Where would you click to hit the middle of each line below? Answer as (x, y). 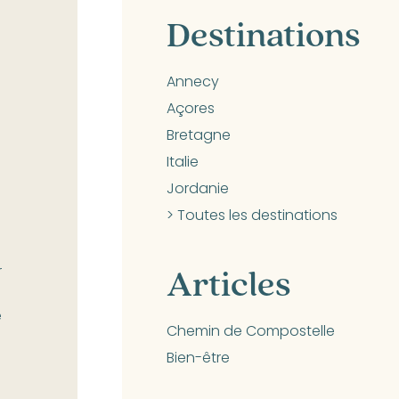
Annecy (193, 83)
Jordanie (198, 190)
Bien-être (198, 359)
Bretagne (199, 137)
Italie (183, 163)
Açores (191, 110)
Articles (228, 283)
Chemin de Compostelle (251, 333)
